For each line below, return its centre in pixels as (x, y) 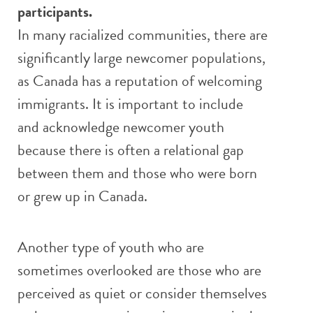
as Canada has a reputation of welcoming (140, 80)
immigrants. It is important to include (130, 103)
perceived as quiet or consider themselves (142, 293)
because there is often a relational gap (131, 150)
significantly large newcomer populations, (141, 57)
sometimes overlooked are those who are (139, 270)
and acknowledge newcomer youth (121, 126)
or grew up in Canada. (82, 196)
